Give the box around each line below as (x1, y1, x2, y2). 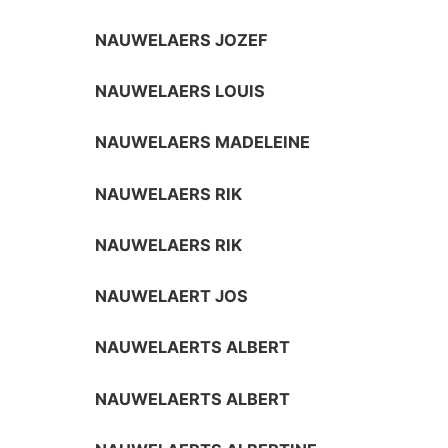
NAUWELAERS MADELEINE (95, 132, 311, 153)
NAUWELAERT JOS (95, 286, 249, 307)
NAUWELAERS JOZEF (95, 29, 269, 50)
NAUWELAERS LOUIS (95, 80, 266, 101)
